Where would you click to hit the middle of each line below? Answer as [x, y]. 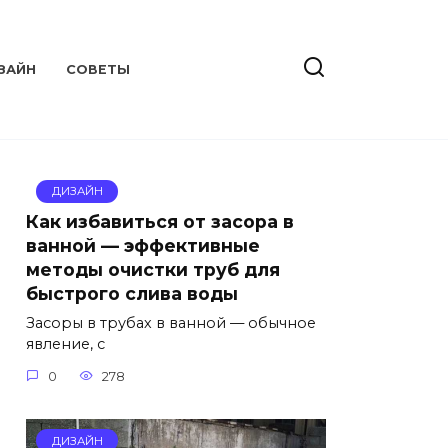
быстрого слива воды [132, 293]
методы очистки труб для [153, 269]
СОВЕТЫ [98, 70]
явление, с [65, 344]
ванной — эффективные [143, 245]
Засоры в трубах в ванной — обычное [171, 323]
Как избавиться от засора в [160, 221]
